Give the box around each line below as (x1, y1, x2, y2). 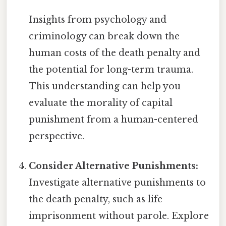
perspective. (29, 131, 85, 142)
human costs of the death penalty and (29, 47, 201, 59)
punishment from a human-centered (29, 114, 199, 126)
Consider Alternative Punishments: (29, 160, 199, 172)
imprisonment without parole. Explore (29, 210, 209, 222)
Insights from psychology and (29, 14, 167, 26)
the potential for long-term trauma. (29, 64, 194, 76)
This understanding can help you (29, 81, 181, 92)
